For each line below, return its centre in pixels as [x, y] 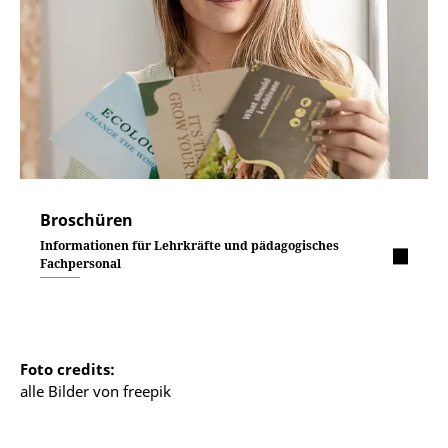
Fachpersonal [80, 264]
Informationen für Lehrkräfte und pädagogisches [189, 246]
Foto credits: [67, 369]
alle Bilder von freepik [95, 391]
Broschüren [86, 220]
